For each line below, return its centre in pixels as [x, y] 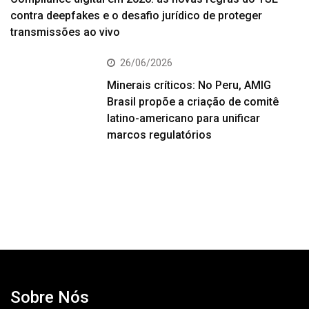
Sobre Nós [50, 298]
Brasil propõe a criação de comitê [193, 102]
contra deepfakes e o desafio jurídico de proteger [136, 16]
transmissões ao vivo [65, 32]
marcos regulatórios [160, 135]
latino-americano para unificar [184, 119]
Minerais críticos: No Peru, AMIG [189, 86]
